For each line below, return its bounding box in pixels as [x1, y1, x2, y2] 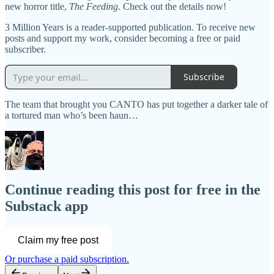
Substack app [5, 198, 88, 215]
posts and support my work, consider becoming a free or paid [5, 32, 240, 43]
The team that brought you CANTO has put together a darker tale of [5, 98, 268, 109]
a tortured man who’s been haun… [5, 109, 138, 120]
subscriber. [5, 43, 46, 54]
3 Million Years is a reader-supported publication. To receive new [5, 21, 256, 32]
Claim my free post [18, 235, 98, 246]
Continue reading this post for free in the [5, 182, 261, 198]
